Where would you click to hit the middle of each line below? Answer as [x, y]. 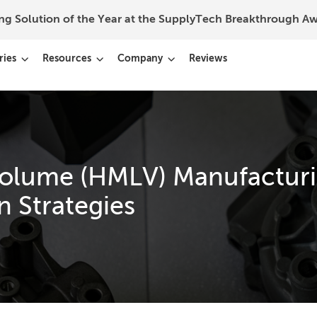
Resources [67, 59]
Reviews [208, 59]
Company [140, 59]
